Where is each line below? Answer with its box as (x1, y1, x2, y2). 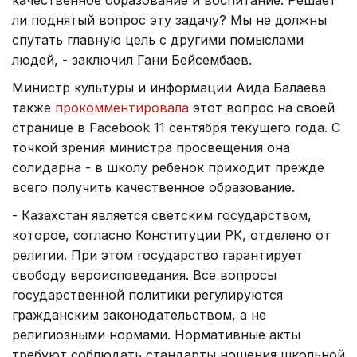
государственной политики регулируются (12, 286, 283, 303)
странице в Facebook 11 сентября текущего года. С (12, 119, 340, 135)
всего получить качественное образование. (12, 178, 295, 195)
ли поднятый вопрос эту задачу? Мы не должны (12, 11, 327, 28)
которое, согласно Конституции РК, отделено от (12, 226, 331, 243)
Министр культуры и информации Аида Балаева (12, 79, 326, 96)
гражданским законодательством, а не (12, 306, 266, 323)
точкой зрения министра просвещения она (12, 139, 290, 155)
